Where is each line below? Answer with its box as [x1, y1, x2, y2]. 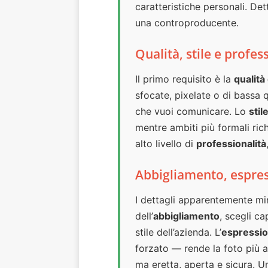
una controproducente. [135, 17, 239, 29]
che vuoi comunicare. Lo [135, 105, 249, 118]
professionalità [196, 138, 266, 150]
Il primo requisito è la [135, 73, 234, 86]
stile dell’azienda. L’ [135, 226, 221, 239]
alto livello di [135, 138, 196, 150]
